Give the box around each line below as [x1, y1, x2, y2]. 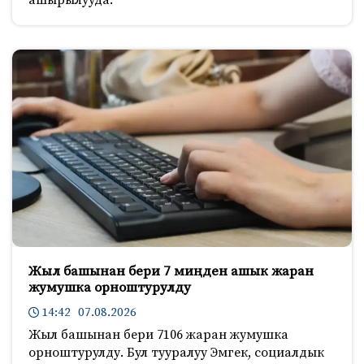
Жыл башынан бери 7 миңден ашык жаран [28, 262, 314, 280]
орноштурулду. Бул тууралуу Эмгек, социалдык [28, 344, 324, 361]
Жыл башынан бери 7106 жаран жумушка [28, 326, 288, 343]
